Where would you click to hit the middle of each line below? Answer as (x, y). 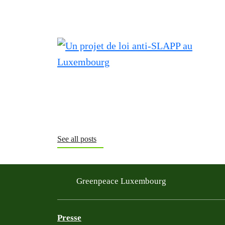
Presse (69, 218)
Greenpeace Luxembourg (122, 181)
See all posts (77, 139)
